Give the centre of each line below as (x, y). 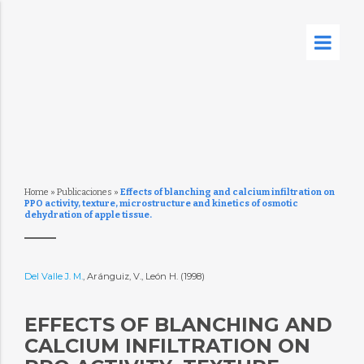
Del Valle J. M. (53, 276)
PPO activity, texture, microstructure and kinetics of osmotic (161, 204)
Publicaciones (84, 192)
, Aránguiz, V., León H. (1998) (145, 276)
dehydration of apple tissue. (88, 215)
